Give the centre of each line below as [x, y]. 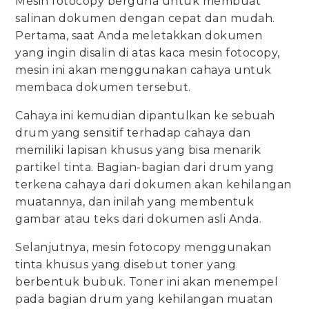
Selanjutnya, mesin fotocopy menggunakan [143, 247]
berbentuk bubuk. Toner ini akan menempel [147, 281]
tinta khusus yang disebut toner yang [126, 264]
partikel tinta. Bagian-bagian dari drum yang [145, 167]
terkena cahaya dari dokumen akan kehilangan [153, 184]
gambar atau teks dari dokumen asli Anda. [139, 219]
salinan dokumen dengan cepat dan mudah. [145, 18]
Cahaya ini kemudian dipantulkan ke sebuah [145, 115]
